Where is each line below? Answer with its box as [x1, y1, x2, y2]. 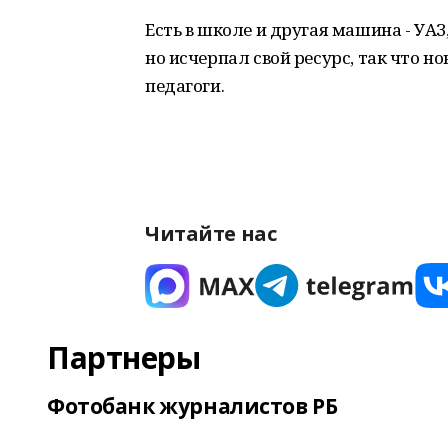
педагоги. [145, 74, 225, 97]
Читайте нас [145, 220, 277, 247]
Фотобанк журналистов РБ [47, 392, 338, 420]
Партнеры [47, 337, 201, 378]
